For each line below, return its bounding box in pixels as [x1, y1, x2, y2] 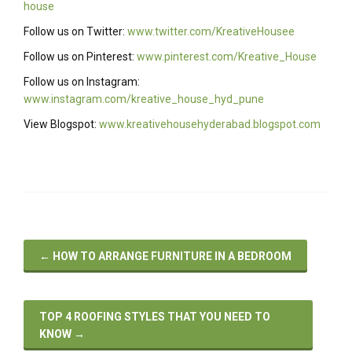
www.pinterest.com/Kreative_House [137, 50, 317, 63]
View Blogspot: [24, 118, 99, 130]
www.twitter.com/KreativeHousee [127, 25, 295, 38]
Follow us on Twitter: [24, 25, 127, 38]
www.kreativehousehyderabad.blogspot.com [99, 118, 321, 130]
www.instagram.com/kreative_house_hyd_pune [24, 93, 264, 105]
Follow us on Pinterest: [24, 50, 137, 63]
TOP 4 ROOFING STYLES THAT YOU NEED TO [39, 310, 270, 323]
